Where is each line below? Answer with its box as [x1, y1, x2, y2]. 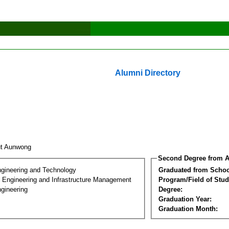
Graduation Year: [158, 195, 212, 203]
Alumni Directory [115, 68, 180, 77]
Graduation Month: [158, 204, 218, 213]
